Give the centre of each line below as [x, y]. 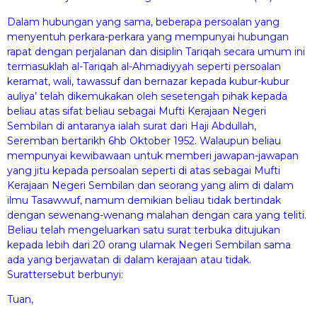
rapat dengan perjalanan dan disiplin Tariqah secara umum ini [156, 51]
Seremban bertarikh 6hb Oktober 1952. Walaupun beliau [144, 140]
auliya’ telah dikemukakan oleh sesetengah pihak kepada [147, 96]
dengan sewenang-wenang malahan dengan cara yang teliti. [157, 215]
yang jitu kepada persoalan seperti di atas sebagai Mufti [144, 170]
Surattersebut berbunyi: [65, 274]
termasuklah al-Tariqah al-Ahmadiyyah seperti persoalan [144, 66]
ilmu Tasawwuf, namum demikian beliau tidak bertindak [144, 200]
